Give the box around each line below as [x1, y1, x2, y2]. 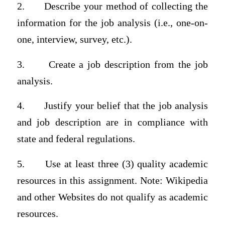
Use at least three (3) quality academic [45, 159, 208, 170]
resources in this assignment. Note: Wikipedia [17, 175, 208, 186]
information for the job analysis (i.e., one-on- [17, 18, 208, 29]
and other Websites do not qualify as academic [17, 192, 208, 203]
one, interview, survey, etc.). [17, 34, 132, 45]
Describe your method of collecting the [44, 1, 208, 12]
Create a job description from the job [48, 59, 208, 70]
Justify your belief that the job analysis [44, 100, 208, 111]
